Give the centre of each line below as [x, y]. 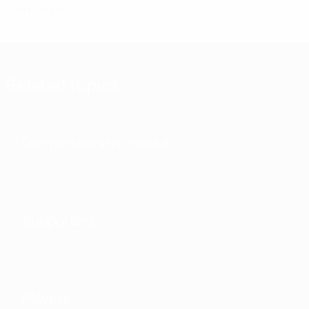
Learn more [34, 9]
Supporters [59, 220]
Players [46, 298]
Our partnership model [96, 143]
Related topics [62, 84]
